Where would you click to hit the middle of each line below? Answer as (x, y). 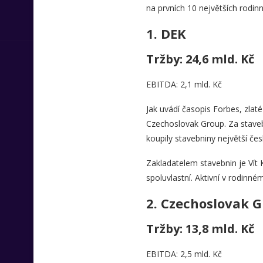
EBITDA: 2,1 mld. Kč (184, 84)
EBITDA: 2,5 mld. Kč (184, 254)
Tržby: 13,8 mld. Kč (200, 229)
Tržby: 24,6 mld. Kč (200, 59)
